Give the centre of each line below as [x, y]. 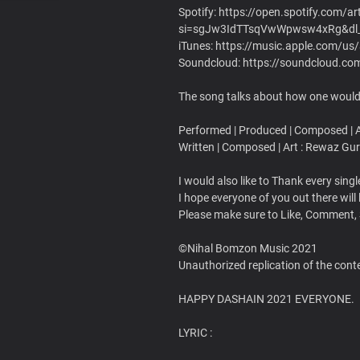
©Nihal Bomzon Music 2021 [248, 248]
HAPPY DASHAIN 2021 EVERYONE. [266, 299]
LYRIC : [195, 332]
